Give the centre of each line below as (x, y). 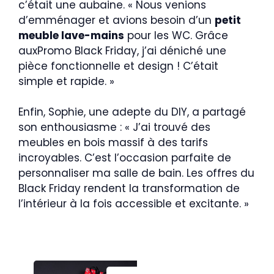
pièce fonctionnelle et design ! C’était (118, 66)
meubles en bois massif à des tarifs (113, 143)
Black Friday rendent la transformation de (129, 189)
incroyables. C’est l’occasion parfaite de (125, 158)
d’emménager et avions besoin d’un (117, 20)
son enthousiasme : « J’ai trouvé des (114, 128)
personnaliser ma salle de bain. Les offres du (136, 173)
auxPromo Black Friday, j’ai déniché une (122, 50)
